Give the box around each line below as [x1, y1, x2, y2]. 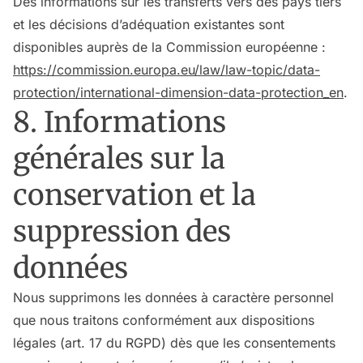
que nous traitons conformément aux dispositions [13, 312, 314, 328]
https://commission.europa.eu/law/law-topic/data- [13, 62, 320, 78]
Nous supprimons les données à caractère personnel [13, 289, 334, 305]
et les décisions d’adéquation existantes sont [13, 16, 284, 32]
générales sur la [13, 140, 225, 177]
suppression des [13, 213, 231, 250]
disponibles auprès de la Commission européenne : [13, 39, 326, 55]
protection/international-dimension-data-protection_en [13, 84, 344, 100]
